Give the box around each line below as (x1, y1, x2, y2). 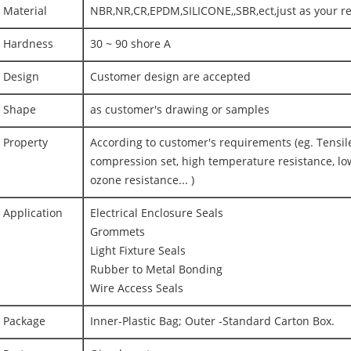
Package (3, 315, 45, 328)
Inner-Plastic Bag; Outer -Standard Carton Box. (90, 315, 335, 328)
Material (3, 5, 47, 18)
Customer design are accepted (90, 71, 251, 84)
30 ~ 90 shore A (90, 38, 171, 51)
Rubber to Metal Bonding (90, 263, 223, 277)
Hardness (3, 38, 53, 51)
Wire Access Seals (90, 282, 183, 295)
